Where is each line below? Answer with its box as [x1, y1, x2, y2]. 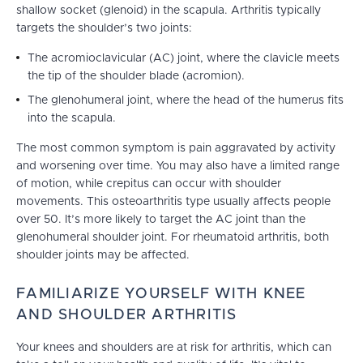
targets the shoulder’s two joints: [16, 23, 192, 35]
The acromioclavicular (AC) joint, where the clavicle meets [28, 53, 340, 65]
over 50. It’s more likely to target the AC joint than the [16, 214, 305, 226]
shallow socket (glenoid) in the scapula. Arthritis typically [16, 5, 321, 17]
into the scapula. [28, 113, 116, 125]
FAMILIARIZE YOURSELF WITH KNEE [16, 287, 306, 302]
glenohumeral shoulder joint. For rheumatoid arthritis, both [16, 232, 329, 244]
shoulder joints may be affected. [16, 250, 190, 262]
